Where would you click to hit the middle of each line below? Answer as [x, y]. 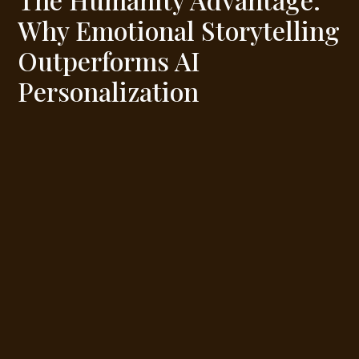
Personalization [109, 91]
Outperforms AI [109, 60]
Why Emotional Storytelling [179, 30]
